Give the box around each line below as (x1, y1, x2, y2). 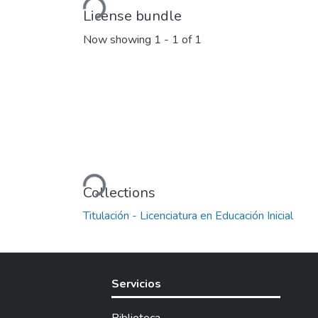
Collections (83, 182, 155, 202)
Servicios (111, 276, 161, 292)
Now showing (83, 32, 154, 48)
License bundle (83, 6, 182, 26)
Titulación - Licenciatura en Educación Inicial (83, 207, 293, 224)
